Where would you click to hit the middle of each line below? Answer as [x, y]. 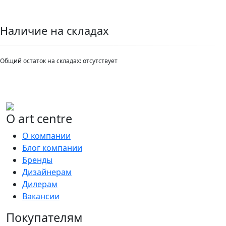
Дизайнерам [47, 172]
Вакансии [41, 196]
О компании [46, 136]
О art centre [39, 119]
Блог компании [52, 148]
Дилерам [40, 184]
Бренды [37, 160]
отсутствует [100, 61]
